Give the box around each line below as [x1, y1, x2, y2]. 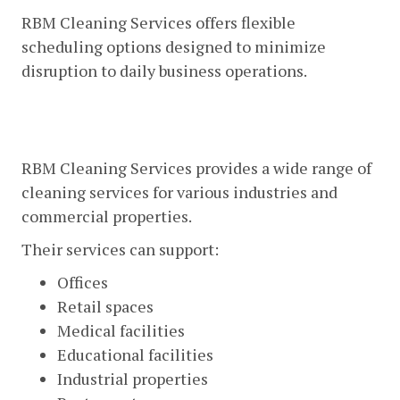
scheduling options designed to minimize [21, 35, 326, 57]
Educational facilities [57, 343, 213, 365]
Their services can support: [21, 237, 219, 260]
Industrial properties [57, 367, 208, 389]
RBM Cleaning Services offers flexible [21, 11, 296, 33]
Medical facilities [57, 319, 185, 341]
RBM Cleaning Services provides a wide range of [21, 156, 371, 179]
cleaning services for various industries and [21, 180, 337, 203]
